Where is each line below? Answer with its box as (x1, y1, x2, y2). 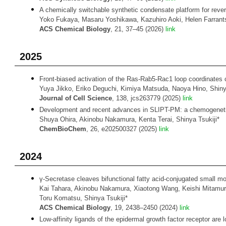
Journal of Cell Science (39, 94, 112, 102)
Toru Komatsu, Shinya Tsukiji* (39, 194, 128, 202)
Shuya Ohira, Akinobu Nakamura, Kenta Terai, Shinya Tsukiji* (39, 116, 219, 123)
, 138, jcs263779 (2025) (112, 94, 183, 102)
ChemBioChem (39, 125, 86, 133)
